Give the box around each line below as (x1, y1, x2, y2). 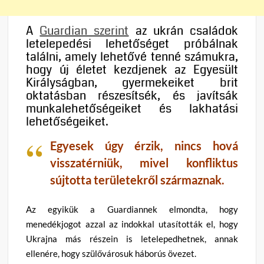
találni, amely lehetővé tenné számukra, (26, 48, 238, 65)
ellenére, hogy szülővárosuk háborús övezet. (26, 248, 197, 259)
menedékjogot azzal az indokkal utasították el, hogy (26, 219, 238, 230)
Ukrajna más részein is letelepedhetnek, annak (26, 233, 238, 245)
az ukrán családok (128, 22, 238, 39)
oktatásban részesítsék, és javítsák (26, 87, 238, 104)
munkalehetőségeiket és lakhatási (26, 100, 238, 117)
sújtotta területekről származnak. (50, 172, 225, 187)
